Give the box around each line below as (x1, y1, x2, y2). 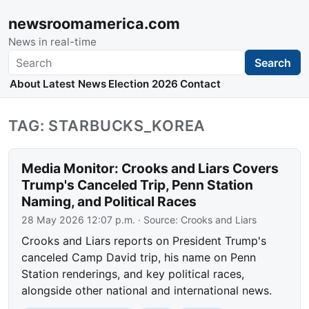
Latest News (42, 77, 106, 91)
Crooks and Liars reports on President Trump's (21, 234, 267, 248)
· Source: (135, 214, 181, 226)
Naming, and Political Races (21, 193, 197, 210)
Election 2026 (108, 77, 178, 91)
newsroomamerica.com (8, 14, 180, 32)
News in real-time (8, 35, 97, 48)
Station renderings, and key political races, (21, 267, 245, 281)
